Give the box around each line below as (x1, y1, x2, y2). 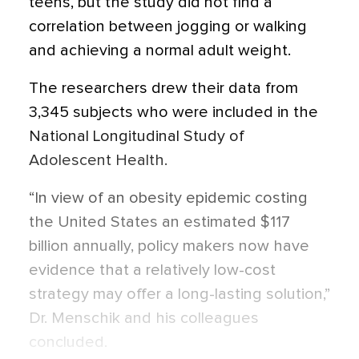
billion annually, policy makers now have (29, 238, 309, 255)
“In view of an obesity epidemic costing (29, 190, 308, 207)
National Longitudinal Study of (29, 128, 244, 145)
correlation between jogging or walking (29, 18, 307, 35)
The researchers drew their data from (29, 80, 298, 97)
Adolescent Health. (29, 152, 167, 169)
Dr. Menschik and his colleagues (29, 310, 259, 327)
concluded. (29, 334, 107, 351)
